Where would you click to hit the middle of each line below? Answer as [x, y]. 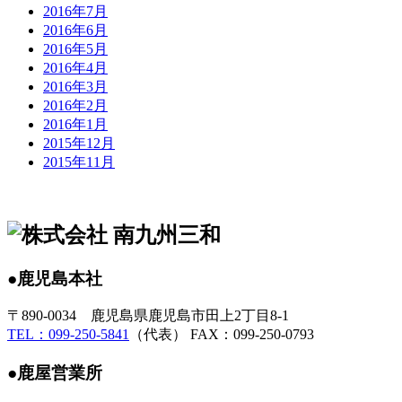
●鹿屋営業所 [55, 373]
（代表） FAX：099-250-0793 [222, 335]
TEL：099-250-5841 [68, 335]
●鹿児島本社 [55, 278]
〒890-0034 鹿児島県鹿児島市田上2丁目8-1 [148, 316]
